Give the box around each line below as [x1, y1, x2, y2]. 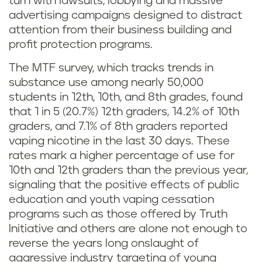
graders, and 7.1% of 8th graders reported [9, 121, 227, 132]
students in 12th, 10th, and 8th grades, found [9, 92, 243, 103]
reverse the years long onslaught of [9, 238, 199, 249]
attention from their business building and [9, 25, 232, 36]
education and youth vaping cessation [9, 194, 214, 205]
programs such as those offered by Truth [9, 209, 227, 220]
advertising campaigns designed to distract [9, 10, 242, 21]
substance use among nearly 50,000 [9, 77, 204, 88]
